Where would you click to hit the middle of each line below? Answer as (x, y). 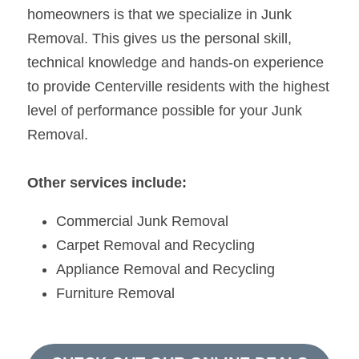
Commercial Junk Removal (142, 221)
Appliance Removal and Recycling (165, 269)
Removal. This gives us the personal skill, (159, 38)
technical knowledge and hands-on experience (175, 62)
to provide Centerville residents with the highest (178, 86)
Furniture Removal (115, 293)
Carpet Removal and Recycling (155, 245)
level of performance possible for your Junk (165, 110)
